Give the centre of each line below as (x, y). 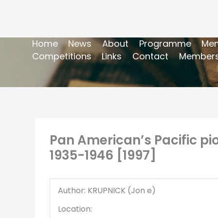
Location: (75, 209)
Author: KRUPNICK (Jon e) (107, 190)
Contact (150, 56)
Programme (165, 43)
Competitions (62, 56)
